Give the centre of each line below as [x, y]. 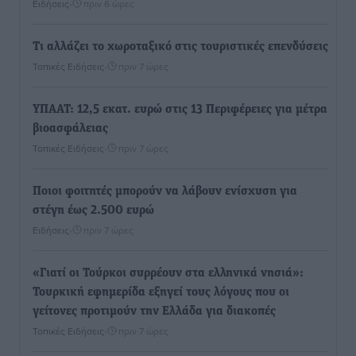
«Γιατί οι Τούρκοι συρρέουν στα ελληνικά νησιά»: [168, 274]
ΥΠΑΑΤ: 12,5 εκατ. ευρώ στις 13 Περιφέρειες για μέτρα [180, 110]
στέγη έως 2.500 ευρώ [93, 211]
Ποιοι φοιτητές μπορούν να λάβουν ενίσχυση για [165, 192]
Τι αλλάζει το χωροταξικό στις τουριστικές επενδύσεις [180, 47]
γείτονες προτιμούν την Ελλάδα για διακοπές [154, 312]
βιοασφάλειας [70, 129]
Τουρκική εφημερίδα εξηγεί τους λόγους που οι [161, 293]
